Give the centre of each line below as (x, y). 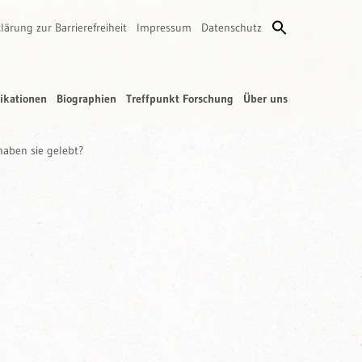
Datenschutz (232, 27)
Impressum (164, 27)
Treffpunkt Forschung (180, 99)
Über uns (265, 99)
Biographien (86, 99)
